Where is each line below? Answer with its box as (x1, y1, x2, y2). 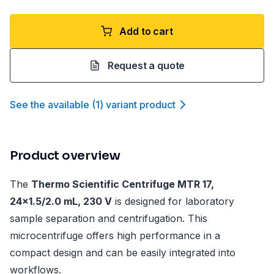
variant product (106, 98, 176, 111)
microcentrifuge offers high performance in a (10, 229, 220, 242)
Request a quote (107, 59, 185, 72)
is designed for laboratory (112, 195, 234, 207)
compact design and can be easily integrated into (10, 246, 235, 259)
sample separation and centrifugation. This (10, 212, 207, 224)
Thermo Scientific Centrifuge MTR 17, (31, 178, 214, 190)
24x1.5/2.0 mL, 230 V (10, 195, 112, 207)
